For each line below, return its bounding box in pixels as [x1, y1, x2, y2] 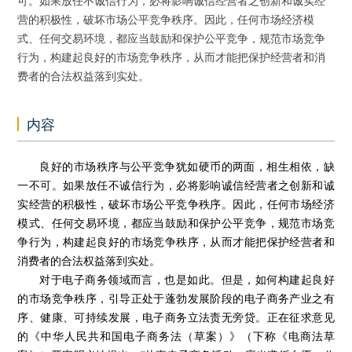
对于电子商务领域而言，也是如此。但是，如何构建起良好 [39, 272, 335, 287]
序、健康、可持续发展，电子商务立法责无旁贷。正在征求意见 [17, 310, 335, 324]
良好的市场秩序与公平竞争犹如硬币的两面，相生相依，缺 [39, 159, 335, 174]
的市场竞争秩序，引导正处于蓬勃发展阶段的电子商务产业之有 [17, 291, 335, 306]
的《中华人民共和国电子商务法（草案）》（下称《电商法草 [17, 328, 335, 343]
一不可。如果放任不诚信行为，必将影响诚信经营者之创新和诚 [17, 178, 335, 192]
